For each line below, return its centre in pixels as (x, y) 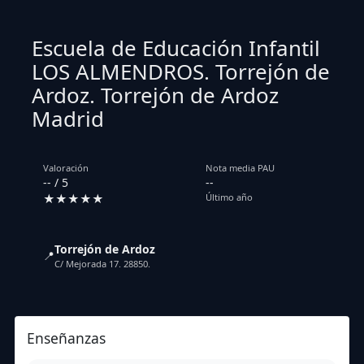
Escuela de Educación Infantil (176, 48)
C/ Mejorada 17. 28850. (102, 264)
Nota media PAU (240, 168)
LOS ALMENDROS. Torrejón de (181, 71)
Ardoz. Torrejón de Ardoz (155, 95)
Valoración (66, 168)
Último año (229, 197)
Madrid (68, 118)
